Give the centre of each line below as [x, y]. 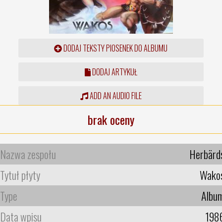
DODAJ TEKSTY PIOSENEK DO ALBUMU [115, 48]
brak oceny [111, 119]
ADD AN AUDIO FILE [115, 95]
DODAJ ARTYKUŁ [114, 72]
